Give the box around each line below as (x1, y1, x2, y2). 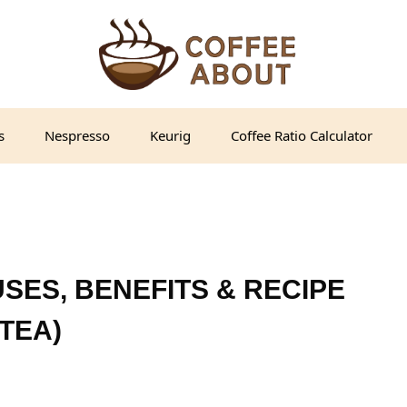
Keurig (150, 125, 191, 144)
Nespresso (45, 125, 110, 144)
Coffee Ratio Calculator (231, 125, 372, 144)
